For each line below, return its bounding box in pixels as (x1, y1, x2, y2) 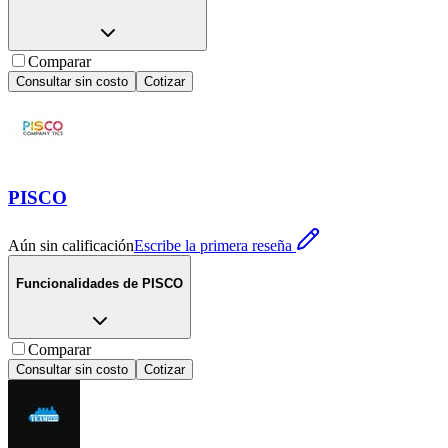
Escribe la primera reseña (134, 237, 292, 255)
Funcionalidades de (16, 276, 138, 292)
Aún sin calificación (8, 237, 134, 255)
